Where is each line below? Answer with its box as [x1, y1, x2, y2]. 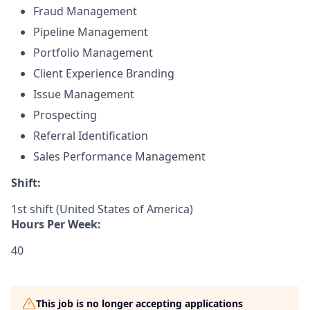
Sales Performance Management [33, 149, 206, 164]
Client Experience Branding [33, 66, 174, 81]
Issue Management [33, 86, 134, 102]
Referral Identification [33, 128, 148, 143]
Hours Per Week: [11, 217, 101, 232]
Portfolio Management [33, 45, 153, 60]
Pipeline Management [33, 24, 148, 39]
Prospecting [33, 107, 97, 122]
